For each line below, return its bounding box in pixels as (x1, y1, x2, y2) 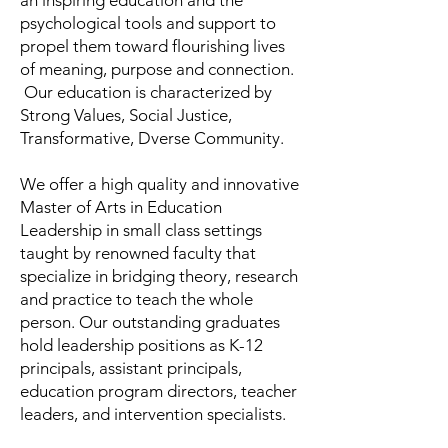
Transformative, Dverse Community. (20, 128, 284, 148)
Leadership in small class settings (20, 220, 262, 240)
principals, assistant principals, (20, 358, 242, 378)
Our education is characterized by (20, 82, 272, 102)
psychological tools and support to (20, 13, 276, 33)
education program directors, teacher (20, 381, 297, 401)
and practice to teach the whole (20, 289, 253, 309)
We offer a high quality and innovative (20, 174, 299, 194)
